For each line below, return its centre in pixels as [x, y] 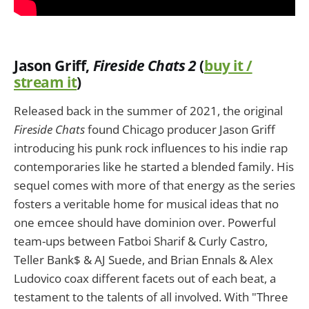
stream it [46, 82]
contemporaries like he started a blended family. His [154, 166]
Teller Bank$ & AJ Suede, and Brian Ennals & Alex [143, 259]
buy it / [228, 65]
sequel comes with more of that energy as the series [154, 185]
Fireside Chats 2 [146, 65]
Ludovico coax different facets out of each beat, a [145, 278]
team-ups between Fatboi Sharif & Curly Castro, [141, 241]
